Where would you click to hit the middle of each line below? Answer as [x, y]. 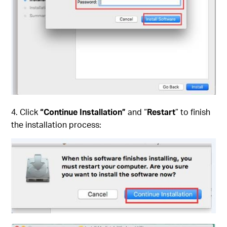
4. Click [26, 111]
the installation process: [56, 124]
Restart [161, 111]
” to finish [193, 111]
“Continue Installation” [83, 111]
